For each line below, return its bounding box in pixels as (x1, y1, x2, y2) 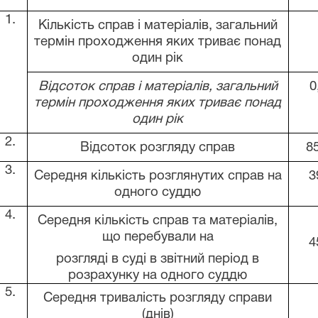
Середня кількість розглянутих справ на (33, 170, 282, 182)
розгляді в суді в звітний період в (56, 253, 260, 265)
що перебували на (102, 231, 214, 243)
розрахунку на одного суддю (68, 270, 248, 282)
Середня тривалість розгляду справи (43, 292, 273, 305)
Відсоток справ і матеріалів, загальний (38, 81, 278, 93)
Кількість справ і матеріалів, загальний (38, 20, 278, 32)
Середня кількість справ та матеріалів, (38, 215, 278, 227)
